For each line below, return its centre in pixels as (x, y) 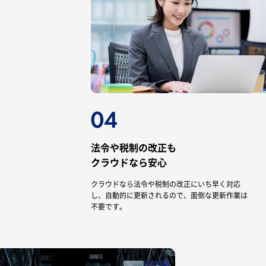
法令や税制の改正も (134, 147)
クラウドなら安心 (129, 162)
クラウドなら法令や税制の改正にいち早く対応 (166, 184)
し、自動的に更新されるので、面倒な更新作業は (169, 195)
